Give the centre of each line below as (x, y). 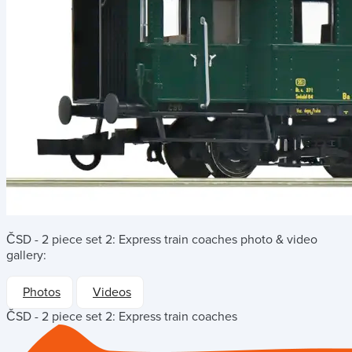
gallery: (26, 255)
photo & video (277, 240)
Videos (112, 292)
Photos (42, 292)
